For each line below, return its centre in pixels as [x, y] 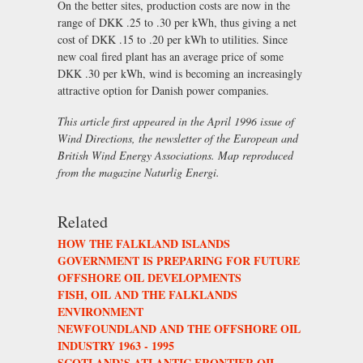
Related [83, 221]
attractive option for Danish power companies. [163, 90]
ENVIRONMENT [100, 311]
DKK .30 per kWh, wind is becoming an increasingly [180, 73]
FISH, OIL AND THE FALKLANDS [147, 294]
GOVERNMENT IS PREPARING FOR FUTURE [179, 260]
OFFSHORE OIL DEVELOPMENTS [149, 277]
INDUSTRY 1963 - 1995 [116, 345]
